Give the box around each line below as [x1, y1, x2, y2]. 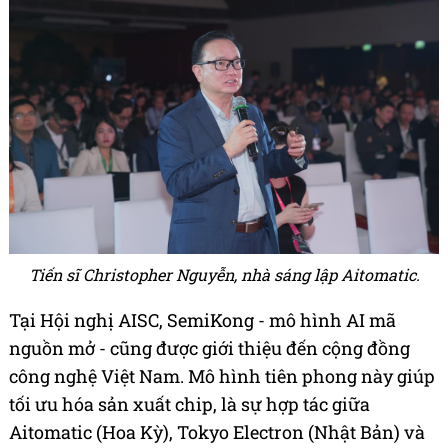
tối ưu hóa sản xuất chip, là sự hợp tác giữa [9, 392, 370, 417]
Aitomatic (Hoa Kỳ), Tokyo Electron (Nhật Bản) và [9, 420, 425, 445]
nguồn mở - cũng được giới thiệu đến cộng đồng [9, 336, 410, 361]
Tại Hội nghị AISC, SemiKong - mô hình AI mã [9, 308, 396, 333]
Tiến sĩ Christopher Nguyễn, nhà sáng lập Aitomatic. [28, 264, 420, 286]
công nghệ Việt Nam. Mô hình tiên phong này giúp [9, 364, 435, 389]
